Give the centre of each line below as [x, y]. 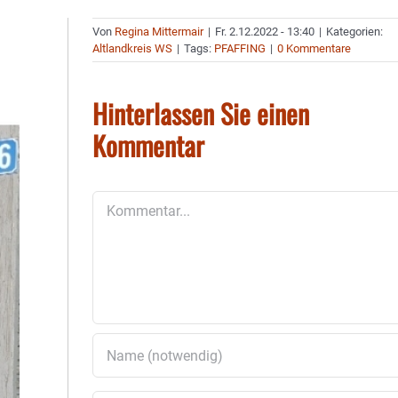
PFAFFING [240, 48]
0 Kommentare [314, 48]
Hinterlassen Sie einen [201, 113]
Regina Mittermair [159, 32]
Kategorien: [355, 32]
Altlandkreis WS [133, 48]
